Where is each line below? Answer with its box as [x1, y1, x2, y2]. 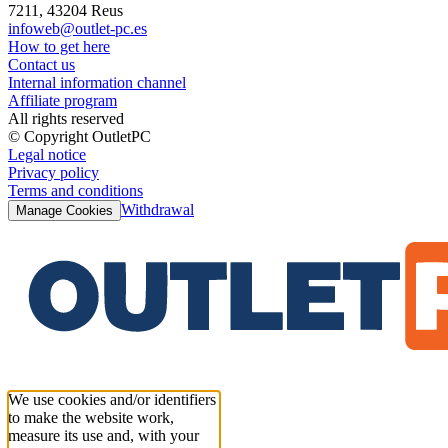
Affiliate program [8, 92, 117, 110]
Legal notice [8, 146, 86, 164]
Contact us [8, 56, 75, 74]
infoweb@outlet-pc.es [8, 20, 147, 38]
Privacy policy [8, 164, 99, 182]
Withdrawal [121, 201, 194, 219]
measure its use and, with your [8, 427, 199, 445]
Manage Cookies [16, 203, 113, 219]
